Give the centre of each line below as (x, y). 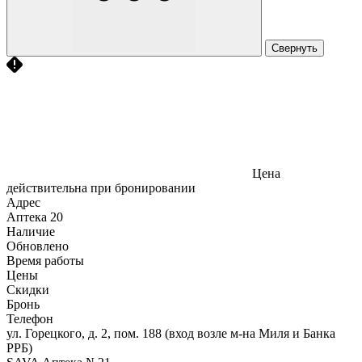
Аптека (27, 217)
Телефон (30, 318)
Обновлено (38, 246)
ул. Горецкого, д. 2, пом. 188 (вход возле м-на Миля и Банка (171, 333)
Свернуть (295, 48)
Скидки (28, 289)
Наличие (31, 231)
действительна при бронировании (101, 187)
